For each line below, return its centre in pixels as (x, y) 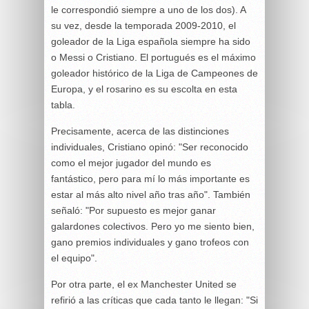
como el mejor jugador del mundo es (131, 162)
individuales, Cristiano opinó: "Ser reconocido (150, 147)
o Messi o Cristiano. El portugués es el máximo (153, 57)
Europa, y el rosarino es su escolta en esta (144, 89)
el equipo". (74, 258)
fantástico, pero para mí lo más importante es (150, 178)
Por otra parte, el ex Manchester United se (144, 284)
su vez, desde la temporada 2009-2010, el (143, 25)
